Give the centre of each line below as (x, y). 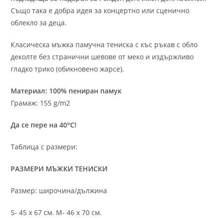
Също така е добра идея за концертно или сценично (100, 10)
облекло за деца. (39, 22)
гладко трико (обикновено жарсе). (68, 69)
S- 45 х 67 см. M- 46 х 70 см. (56, 212)
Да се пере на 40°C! (44, 125)
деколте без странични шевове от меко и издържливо (102, 56)
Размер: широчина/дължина (59, 190)
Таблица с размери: (44, 146)
